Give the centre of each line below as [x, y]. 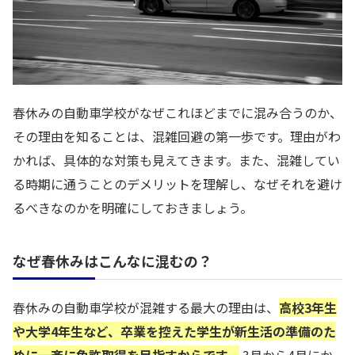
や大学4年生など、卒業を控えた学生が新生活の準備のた [174, 332]
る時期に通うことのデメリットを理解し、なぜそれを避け [177, 184]
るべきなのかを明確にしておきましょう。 [133, 208]
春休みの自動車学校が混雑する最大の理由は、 [146, 308]
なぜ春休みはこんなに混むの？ [113, 261]
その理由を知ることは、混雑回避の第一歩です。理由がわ [177, 137]
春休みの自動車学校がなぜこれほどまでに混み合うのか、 [177, 113]
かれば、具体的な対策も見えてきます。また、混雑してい [176, 160]
